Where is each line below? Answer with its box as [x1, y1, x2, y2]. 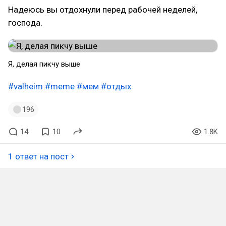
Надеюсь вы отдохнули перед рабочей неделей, [8, 5, 197, 15]
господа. [8, 18, 42, 28]
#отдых [101, 81, 131, 91]
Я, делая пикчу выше [8, 60, 80, 69]
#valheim [8, 81, 43, 91]
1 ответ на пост [8, 151, 69, 161]
